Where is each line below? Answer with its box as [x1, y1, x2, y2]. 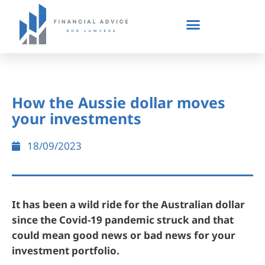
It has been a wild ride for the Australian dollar [12, 198, 245, 211]
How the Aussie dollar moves [12, 92, 225, 112]
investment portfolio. [12, 244, 119, 257]
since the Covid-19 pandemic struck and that [12, 213, 234, 227]
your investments [12, 108, 141, 128]
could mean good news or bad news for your [12, 228, 235, 242]
